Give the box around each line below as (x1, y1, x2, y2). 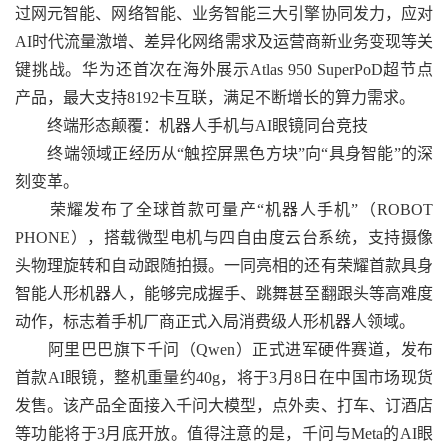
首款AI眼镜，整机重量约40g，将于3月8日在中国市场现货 (15, 369, 433, 386)
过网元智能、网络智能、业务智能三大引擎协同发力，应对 (15, 5, 433, 22)
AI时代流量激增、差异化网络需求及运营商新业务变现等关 (15, 33, 433, 50)
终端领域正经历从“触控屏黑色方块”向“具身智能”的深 (15, 145, 433, 162)
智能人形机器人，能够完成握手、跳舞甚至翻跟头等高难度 (15, 285, 433, 302)
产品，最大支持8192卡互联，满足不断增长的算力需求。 (15, 89, 415, 106)
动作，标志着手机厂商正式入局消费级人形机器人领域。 (15, 313, 415, 330)
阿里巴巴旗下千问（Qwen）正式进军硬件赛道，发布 (15, 341, 433, 358)
